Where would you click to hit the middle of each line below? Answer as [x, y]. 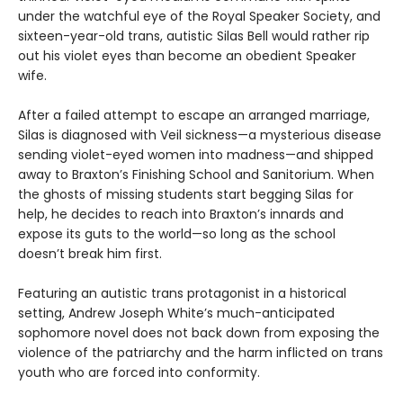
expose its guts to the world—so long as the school [177, 234]
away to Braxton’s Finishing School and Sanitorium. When [196, 175]
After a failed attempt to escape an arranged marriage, [194, 116]
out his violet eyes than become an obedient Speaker [187, 56]
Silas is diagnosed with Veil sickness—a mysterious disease [200, 135]
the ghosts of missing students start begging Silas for [186, 195]
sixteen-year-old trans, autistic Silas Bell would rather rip [194, 36]
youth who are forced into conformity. [139, 373]
